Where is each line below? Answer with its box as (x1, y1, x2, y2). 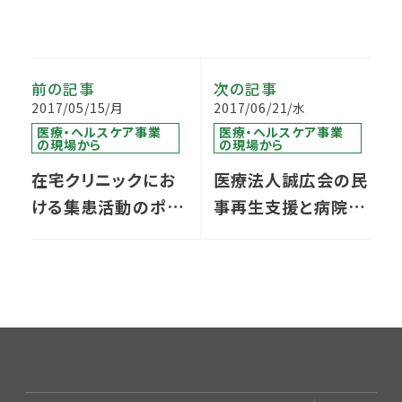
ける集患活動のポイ (31, 194, 182, 218)
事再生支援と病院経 (214, 194, 365, 218)
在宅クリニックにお (31, 167, 175, 191)
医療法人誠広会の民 (214, 167, 368, 191)
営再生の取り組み (214, 221, 347, 245)
